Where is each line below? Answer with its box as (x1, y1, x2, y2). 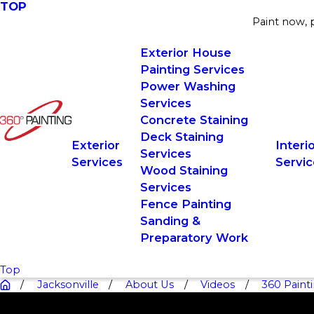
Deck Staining (139, 130, 224, 144)
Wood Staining (139, 163, 228, 177)
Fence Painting (139, 197, 231, 211)
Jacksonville (36, 278, 99, 291)
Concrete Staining (139, 113, 248, 127)
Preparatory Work (139, 231, 248, 245)
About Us (125, 278, 175, 291)
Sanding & (139, 214, 200, 228)
